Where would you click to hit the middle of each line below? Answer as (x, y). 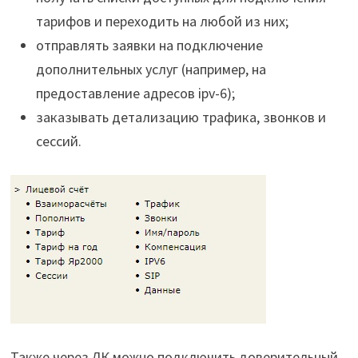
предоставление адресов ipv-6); (135, 93)
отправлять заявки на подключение (149, 46)
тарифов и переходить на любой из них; (162, 22)
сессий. (58, 141)
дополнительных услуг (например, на (151, 70)
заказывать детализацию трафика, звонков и (181, 117)
